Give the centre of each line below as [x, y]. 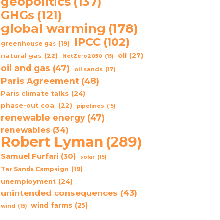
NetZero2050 [82, 56]
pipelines [90, 106]
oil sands [88, 69]
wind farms [51, 205]
